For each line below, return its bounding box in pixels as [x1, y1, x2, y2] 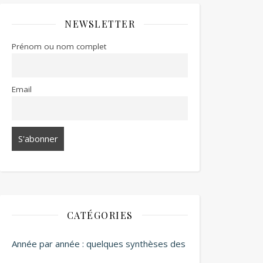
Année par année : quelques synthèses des [12, 237, 186, 249]
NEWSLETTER [65, 18, 135, 30]
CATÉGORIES [66, 208, 133, 221]
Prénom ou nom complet [12, 41, 106, 52]
